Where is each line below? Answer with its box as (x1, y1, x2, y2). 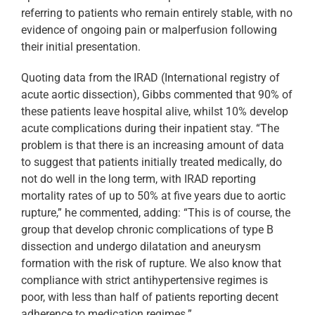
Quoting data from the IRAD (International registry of (21, 71, 280, 85)
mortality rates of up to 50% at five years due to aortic (21, 189, 285, 203)
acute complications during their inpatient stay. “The (21, 122, 279, 136)
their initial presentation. (21, 40, 141, 54)
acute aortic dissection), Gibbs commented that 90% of (21, 88, 292, 102)
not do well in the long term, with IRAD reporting (21, 172, 256, 186)
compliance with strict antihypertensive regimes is (21, 274, 268, 288)
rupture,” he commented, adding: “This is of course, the (21, 206, 290, 220)
